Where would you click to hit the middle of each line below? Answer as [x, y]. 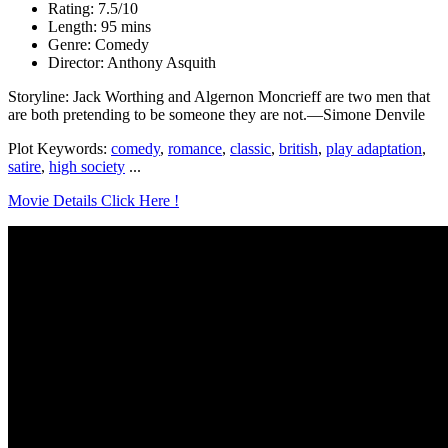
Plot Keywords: [59, 148]
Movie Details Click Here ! [93, 200]
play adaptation [374, 148]
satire [24, 166]
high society [87, 166]
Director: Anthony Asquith [132, 62]
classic [250, 148]
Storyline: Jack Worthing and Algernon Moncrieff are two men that [219, 96]
